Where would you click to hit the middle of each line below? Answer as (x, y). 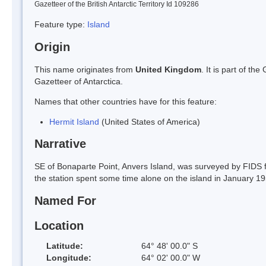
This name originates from (85, 69)
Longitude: (69, 257)
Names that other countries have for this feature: (126, 101)
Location (59, 225)
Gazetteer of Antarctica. (79, 81)
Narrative (60, 144)
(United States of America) (150, 121)
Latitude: (65, 246)
